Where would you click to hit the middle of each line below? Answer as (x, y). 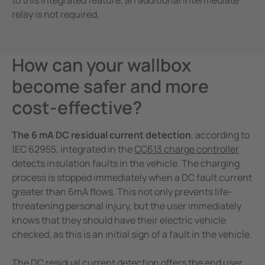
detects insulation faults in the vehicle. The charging (126, 164)
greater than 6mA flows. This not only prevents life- (122, 192)
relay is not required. (56, 14)
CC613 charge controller (187, 149)
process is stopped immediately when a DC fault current (132, 178)
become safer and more (110, 86)
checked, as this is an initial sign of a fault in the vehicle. (132, 235)
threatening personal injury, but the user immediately (127, 206)
